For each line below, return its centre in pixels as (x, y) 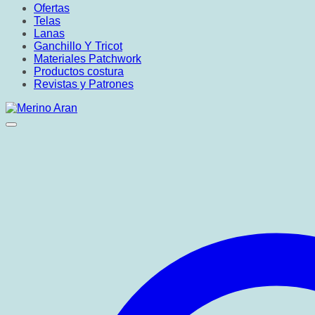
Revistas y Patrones (84, 84)
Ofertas (52, 8)
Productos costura (79, 71)
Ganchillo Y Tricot (78, 46)
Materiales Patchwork (88, 59)
